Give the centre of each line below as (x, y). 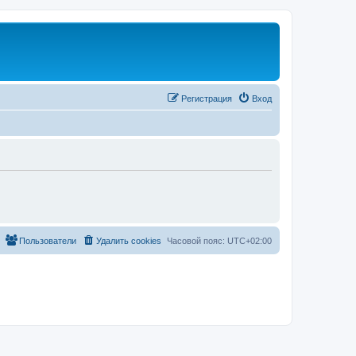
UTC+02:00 (250, 241)
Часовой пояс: (197, 241)
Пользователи (48, 241)
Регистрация (207, 99)
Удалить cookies (129, 241)
